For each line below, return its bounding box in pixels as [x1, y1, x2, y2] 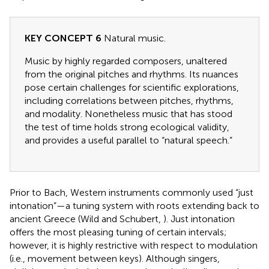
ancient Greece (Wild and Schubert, [10, 213, 163, 225]
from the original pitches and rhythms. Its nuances [25, 68, 238, 80]
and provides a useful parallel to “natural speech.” [25, 134, 232, 146]
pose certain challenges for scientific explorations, [25, 81, 239, 93]
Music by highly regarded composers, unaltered [25, 55, 227, 67]
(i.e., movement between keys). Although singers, [10, 252, 220, 264]
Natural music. [101, 32, 166, 44]
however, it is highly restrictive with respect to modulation [10, 239, 258, 251]
